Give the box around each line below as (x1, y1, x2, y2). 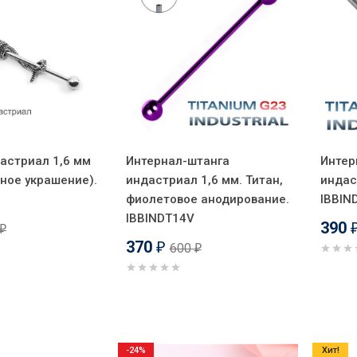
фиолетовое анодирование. (125, 191, 289, 206)
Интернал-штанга (125, 153, 229, 168)
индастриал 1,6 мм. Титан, (125, 172, 283, 187)
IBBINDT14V (125, 210, 194, 226)
